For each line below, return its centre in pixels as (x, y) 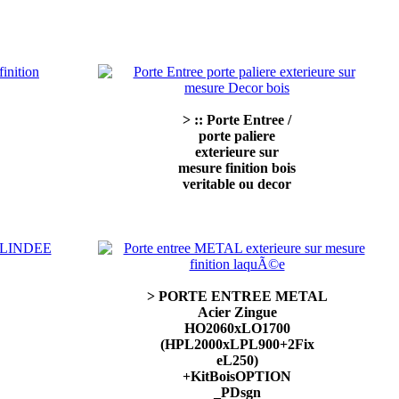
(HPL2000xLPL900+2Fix (237, 344)
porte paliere (237, 136)
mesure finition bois (237, 168)
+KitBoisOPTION (237, 376)
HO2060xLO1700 (237, 328)
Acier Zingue (237, 312)
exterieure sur (237, 152)
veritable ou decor (237, 184)
